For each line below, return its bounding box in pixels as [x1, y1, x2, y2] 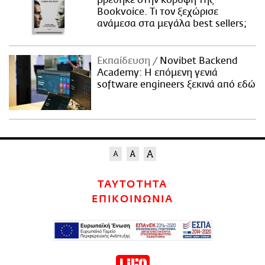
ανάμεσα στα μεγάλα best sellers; [97, 18, 247, 29]
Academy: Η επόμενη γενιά [97, 67, 218, 79]
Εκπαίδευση [97, 56, 153, 67]
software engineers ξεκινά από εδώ [97, 79, 256, 91]
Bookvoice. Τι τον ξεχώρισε [97, 6, 219, 17]
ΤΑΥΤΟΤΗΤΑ [98, 178, 167, 190]
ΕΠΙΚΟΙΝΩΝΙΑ [91, 193, 174, 205]
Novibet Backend [157, 56, 238, 67]
